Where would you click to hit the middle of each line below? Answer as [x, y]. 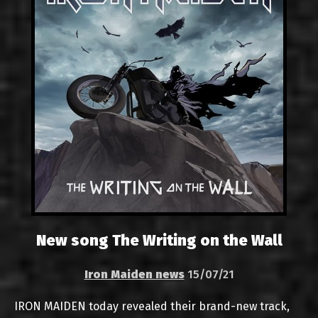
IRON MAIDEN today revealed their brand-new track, [152, 306]
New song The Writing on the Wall [159, 241]
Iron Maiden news [134, 274]
